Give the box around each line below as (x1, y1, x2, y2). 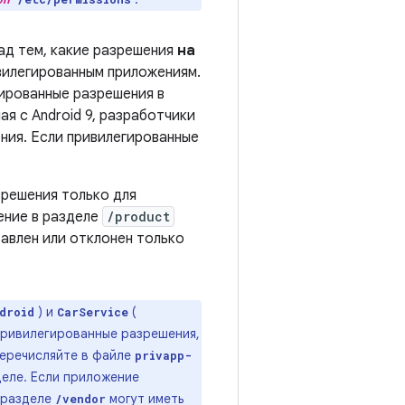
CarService (57, 305, 128, 319)
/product (107, 208, 170, 225)
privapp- (135, 348, 192, 363)
